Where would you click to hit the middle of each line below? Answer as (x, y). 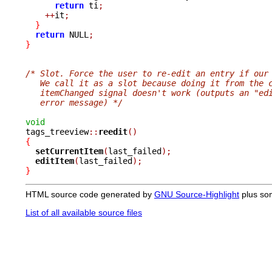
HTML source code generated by (90, 194)
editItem (55, 161)
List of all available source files (84, 212)
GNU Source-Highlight (197, 194)
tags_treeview (57, 131)
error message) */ (74, 102)
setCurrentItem (69, 151)
